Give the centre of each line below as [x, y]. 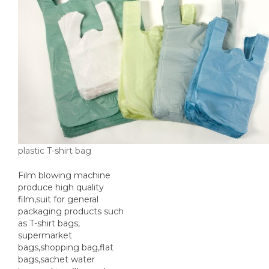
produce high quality [61, 188]
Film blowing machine [64, 176]
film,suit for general [58, 200]
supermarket [45, 236]
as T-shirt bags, [49, 224]
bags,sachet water [56, 260]
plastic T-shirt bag [55, 151]
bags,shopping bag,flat [66, 248]
